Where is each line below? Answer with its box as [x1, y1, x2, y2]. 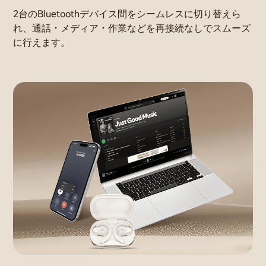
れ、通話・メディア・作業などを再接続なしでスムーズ [13, 23, 251, 34]
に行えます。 [13, 37, 70, 49]
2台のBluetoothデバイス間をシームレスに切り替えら [13, 8, 241, 20]
